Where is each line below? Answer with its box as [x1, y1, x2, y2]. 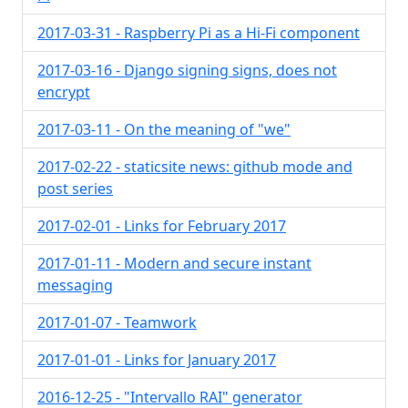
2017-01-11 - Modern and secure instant [37, 253, 311, 273]
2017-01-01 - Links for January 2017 [37, 350, 276, 370]
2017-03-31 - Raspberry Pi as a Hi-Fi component [37, 23, 360, 43]
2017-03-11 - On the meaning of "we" [37, 119, 291, 139]
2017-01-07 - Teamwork [37, 312, 197, 332]
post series [37, 178, 113, 199]
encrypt [37, 82, 90, 102]
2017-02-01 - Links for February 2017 [37, 216, 286, 236]
